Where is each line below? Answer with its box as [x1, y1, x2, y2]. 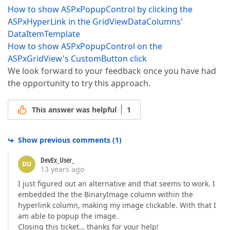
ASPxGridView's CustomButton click [8, 53, 147, 64]
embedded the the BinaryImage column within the [18, 189, 193, 200]
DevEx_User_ [41, 155, 74, 165]
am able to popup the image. [18, 211, 118, 221]
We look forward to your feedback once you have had [8, 65, 216, 76]
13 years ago [41, 164, 84, 175]
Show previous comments [18, 135, 110, 145]
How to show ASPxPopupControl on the [8, 41, 162, 52]
